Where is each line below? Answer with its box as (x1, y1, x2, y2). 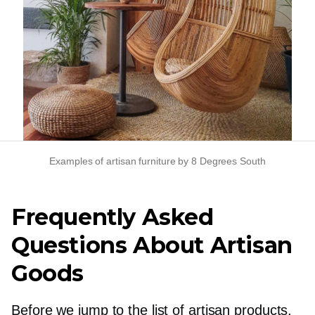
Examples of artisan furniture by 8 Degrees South (49, 155, 266, 167)
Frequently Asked (11, 203, 214, 231)
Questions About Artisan (11, 231, 292, 259)
